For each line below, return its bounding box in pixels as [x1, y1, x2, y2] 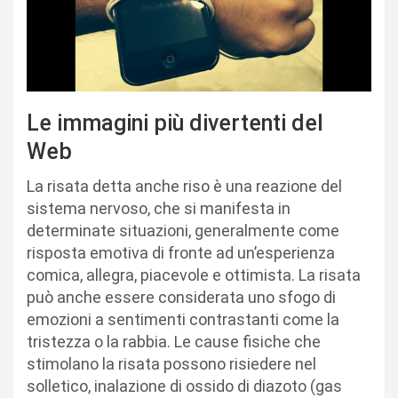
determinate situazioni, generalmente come [27, 221, 339, 241]
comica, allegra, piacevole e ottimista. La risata [27, 266, 361, 285]
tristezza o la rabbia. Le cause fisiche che [27, 332, 321, 352]
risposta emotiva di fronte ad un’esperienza [27, 243, 335, 263]
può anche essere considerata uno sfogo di [27, 288, 336, 307]
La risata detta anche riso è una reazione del [27, 177, 342, 196]
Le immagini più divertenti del [27, 110, 323, 137]
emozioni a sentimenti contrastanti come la [27, 310, 339, 330]
